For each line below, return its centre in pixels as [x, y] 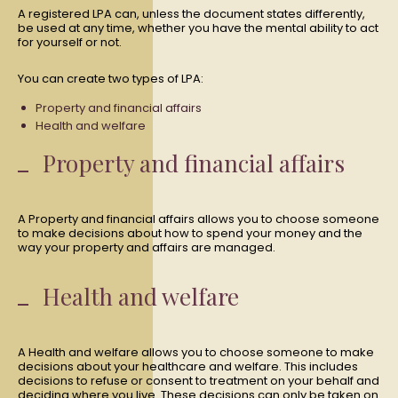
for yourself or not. [70, 42]
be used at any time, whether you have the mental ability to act [198, 28]
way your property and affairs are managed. [147, 247]
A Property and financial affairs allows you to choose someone [199, 219]
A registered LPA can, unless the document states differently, [191, 14]
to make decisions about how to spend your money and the [190, 233]
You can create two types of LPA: [111, 79]
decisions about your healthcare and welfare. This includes [188, 366]
